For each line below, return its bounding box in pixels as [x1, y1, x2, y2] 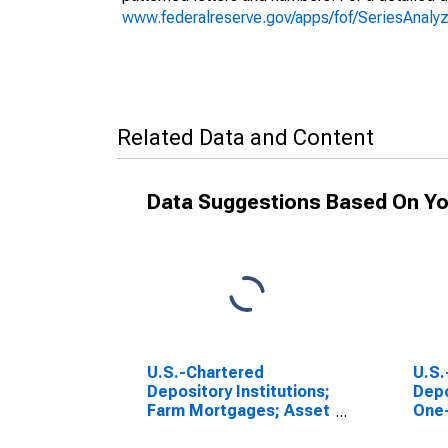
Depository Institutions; [147, 382, 330, 401]
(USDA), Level [147, 420, 253, 439]
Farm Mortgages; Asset [147, 401, 330, 420]
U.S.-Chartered [147, 363, 264, 382]
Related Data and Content [117, 125, 374, 150]
